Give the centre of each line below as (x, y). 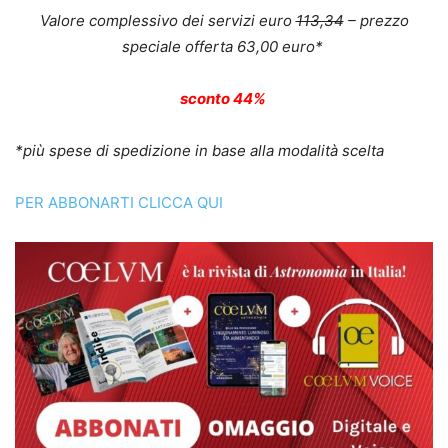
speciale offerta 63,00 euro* (224, 47)
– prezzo (376, 21)
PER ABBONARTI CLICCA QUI (119, 203)
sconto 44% (224, 99)
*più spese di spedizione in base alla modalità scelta (199, 151)
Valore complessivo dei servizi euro (167, 21)
